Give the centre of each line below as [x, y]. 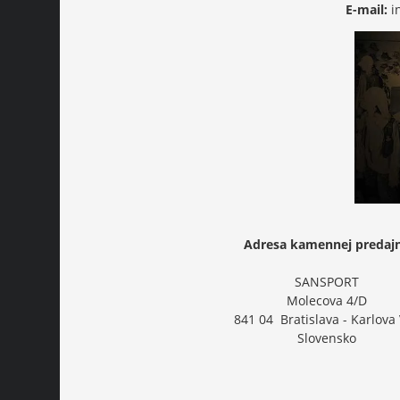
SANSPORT [327, 282]
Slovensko [327, 338]
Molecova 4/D [327, 301]
